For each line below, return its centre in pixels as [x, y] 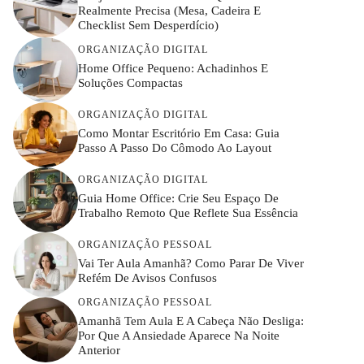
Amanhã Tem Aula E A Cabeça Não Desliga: [191, 321]
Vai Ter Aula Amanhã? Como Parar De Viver [191, 264]
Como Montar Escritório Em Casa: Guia [179, 134]
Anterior [99, 351]
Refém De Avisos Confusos [147, 278]
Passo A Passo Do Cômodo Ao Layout [175, 148]
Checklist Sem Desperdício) [148, 26]
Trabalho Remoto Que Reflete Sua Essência [188, 213]
